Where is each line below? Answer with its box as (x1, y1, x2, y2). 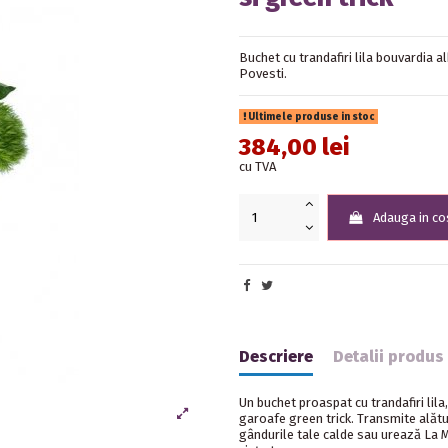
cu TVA (239, 158, 276, 174)
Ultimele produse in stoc (245, 110, 374, 123)
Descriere (239, 347, 313, 367)
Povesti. (239, 66, 287, 82)
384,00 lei (239, 132, 349, 161)
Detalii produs (332, 347, 444, 367)
